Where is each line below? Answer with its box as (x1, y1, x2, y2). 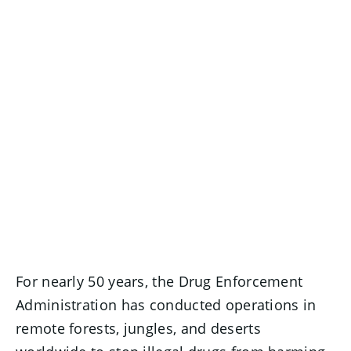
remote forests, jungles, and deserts (16, 319, 261, 338)
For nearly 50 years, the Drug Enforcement (16, 272, 303, 291)
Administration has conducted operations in (16, 295, 317, 314)
